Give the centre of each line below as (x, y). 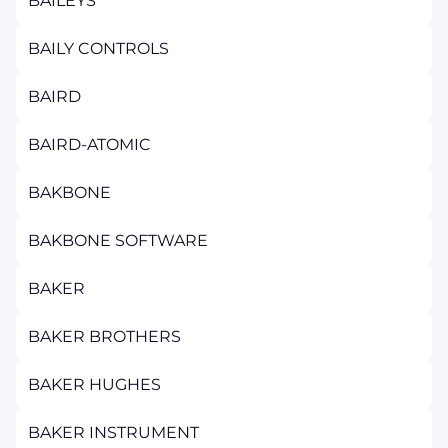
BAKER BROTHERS (104, 336)
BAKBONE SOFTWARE (118, 240)
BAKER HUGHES (94, 384)
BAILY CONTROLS (98, 48)
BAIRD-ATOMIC (89, 144)
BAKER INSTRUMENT (113, 432)
